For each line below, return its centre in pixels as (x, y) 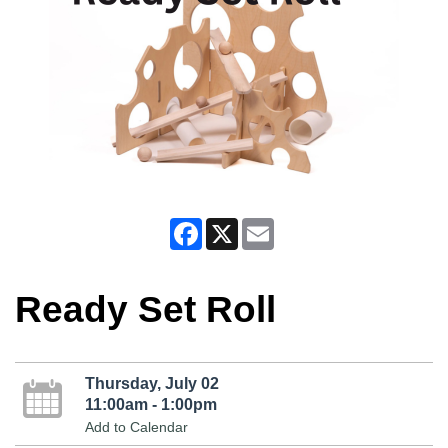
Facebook (233, 226)
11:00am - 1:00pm (150, 404)
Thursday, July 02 (151, 383)
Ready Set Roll (145, 309)
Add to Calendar (136, 427)
